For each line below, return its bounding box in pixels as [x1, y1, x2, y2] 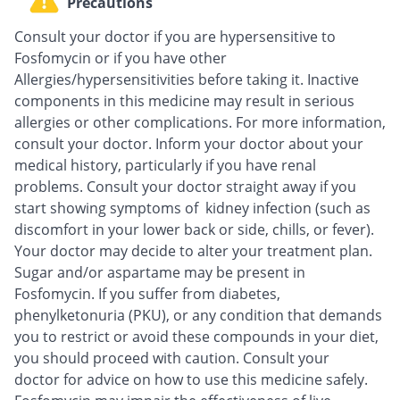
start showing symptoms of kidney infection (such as [14, 197, 371, 218]
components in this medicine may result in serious [14, 90, 354, 111]
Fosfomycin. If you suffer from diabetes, [14, 283, 280, 304]
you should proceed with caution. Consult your [14, 347, 329, 368]
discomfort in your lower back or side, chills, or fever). [14, 219, 374, 239]
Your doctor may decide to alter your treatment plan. [14, 240, 372, 261]
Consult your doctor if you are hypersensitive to [14, 26, 336, 46]
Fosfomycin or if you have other [14, 47, 227, 68]
